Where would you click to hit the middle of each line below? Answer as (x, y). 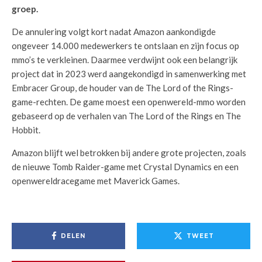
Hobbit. (26, 130)
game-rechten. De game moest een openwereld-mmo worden (129, 102)
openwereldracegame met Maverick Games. (96, 181)
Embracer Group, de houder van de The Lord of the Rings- (123, 88)
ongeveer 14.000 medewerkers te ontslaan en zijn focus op (125, 46)
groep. (25, 9)
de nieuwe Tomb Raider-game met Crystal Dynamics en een (125, 167)
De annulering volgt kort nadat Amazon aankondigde (114, 32)
